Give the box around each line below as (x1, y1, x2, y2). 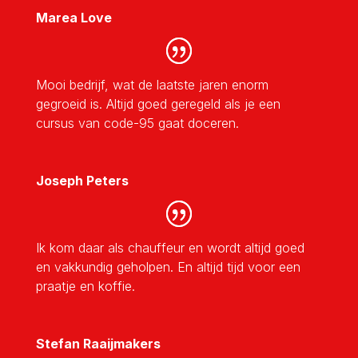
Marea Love (35, 9, 112, 26)
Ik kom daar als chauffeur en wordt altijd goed (35, 239, 304, 256)
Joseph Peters (35, 172, 129, 189)
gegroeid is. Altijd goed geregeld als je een (35, 95, 280, 112)
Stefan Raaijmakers (35, 335, 161, 352)
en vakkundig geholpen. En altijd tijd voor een (35, 258, 300, 275)
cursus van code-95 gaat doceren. (35, 114, 239, 131)
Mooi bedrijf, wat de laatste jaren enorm (35, 76, 268, 93)
